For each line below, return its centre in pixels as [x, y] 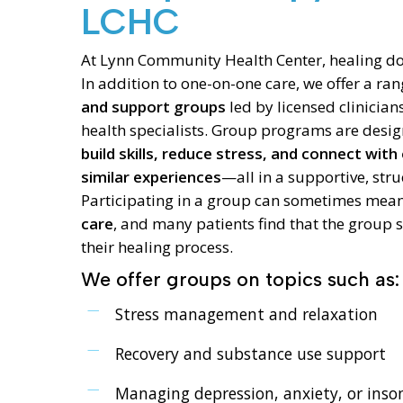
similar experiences [152, 177]
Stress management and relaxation [247, 314]
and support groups [154, 107]
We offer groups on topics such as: [241, 280]
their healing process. [157, 247]
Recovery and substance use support [251, 354]
